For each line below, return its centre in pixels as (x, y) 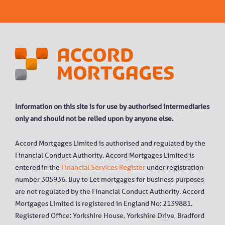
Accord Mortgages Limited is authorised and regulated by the (110, 143)
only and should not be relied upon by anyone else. (94, 118)
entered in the (38, 167)
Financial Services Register (103, 167)
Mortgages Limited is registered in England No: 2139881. (104, 204)
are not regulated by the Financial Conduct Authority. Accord (110, 192)
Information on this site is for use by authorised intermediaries (112, 106)
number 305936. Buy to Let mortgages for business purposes (109, 180)
